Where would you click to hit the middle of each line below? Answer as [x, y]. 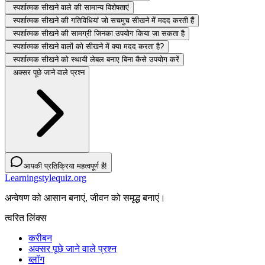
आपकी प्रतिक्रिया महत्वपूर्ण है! [65, 166]
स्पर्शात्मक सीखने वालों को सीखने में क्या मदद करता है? [88, 47]
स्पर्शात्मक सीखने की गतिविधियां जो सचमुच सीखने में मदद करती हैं [104, 21]
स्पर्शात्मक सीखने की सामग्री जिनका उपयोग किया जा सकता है [99, 34]
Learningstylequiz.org [46, 178]
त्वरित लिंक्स [26, 218]
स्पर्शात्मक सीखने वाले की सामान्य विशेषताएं [71, 8]
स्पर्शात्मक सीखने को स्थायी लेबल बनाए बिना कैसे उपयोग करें [96, 60]
